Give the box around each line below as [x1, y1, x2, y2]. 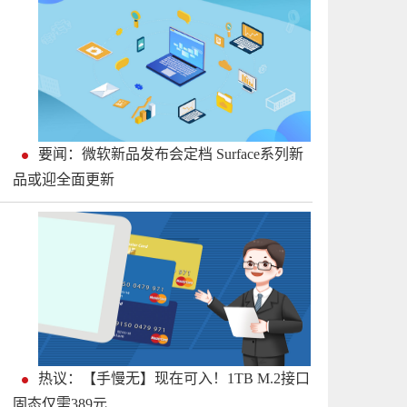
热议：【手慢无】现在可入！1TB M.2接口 [38, 371, 310, 386]
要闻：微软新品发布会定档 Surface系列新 [38, 146, 303, 162]
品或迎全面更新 [13, 172, 114, 187]
